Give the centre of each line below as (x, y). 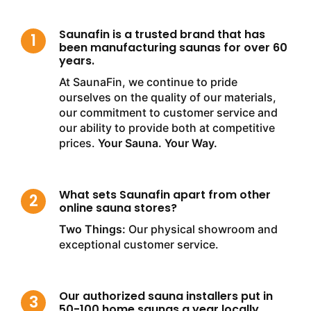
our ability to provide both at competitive (167, 128)
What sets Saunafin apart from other (165, 195)
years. (77, 61)
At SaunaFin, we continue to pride (148, 82)
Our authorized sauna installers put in (166, 296)
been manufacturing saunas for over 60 (173, 48)
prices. (78, 143)
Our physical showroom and (202, 229)
